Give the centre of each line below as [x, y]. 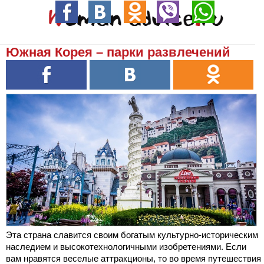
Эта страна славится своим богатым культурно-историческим [132, 235]
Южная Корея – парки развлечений [118, 52]
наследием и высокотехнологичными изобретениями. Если [126, 247]
